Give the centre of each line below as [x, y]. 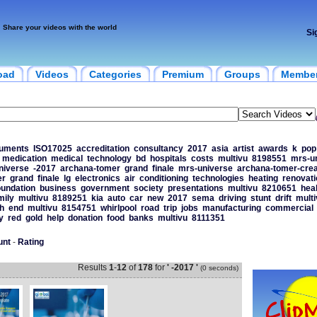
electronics [97, 178]
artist [243, 149]
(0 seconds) [219, 268]
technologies [218, 178]
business [58, 188]
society [148, 188]
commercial [289, 208]
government [105, 188]
